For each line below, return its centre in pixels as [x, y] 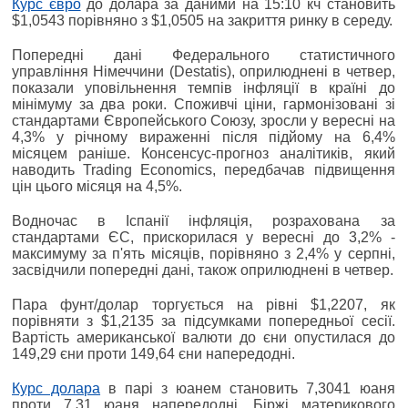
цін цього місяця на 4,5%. [97, 187]
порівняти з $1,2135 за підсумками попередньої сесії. [204, 321]
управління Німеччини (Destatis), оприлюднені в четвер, [204, 72]
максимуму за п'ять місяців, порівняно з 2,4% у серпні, [204, 254]
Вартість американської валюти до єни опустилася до [204, 338]
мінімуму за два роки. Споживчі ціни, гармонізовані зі [204, 105]
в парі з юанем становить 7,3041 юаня [248, 389]
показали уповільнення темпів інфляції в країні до [204, 88]
